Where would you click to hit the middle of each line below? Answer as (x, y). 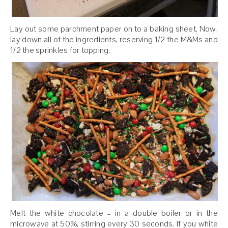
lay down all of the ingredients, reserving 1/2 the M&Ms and (114, 40)
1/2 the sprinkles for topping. (60, 50)
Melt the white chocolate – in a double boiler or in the (114, 213)
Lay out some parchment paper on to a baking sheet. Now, (114, 29)
